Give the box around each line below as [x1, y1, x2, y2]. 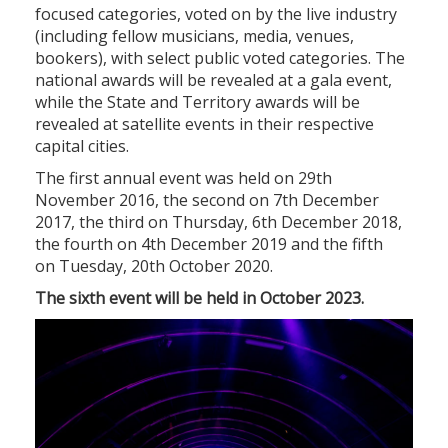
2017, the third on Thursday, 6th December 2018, [35, 210, 402, 233]
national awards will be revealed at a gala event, [35, 68, 392, 91]
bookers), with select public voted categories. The [35, 46, 405, 69]
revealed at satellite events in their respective [35, 112, 374, 135]
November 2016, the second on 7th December [35, 188, 379, 211]
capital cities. [35, 134, 129, 157]
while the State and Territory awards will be [35, 90, 360, 113]
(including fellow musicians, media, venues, [35, 24, 354, 47]
